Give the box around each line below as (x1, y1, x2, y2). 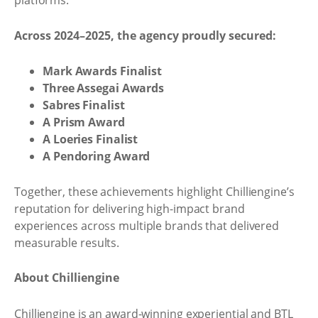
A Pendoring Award (43, 148, 150, 164)
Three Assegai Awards (43, 80, 164, 96)
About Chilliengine (14, 270, 119, 285)
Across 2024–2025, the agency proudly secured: (14, 27, 276, 43)
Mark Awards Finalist (43, 63, 162, 79)
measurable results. (14, 234, 120, 251)
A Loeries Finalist (43, 131, 138, 147)
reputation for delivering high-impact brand (14, 200, 245, 216)
